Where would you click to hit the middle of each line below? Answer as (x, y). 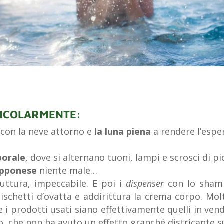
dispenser (145, 183)
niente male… (67, 170)
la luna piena (122, 131)
